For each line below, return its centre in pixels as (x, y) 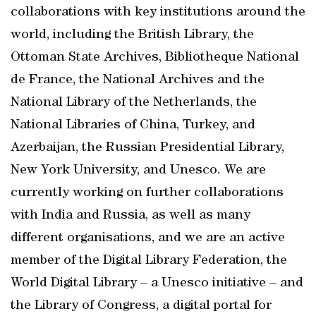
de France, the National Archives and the (138, 80)
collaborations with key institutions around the (158, 13)
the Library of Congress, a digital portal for (141, 306)
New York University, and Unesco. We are (138, 171)
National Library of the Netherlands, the (134, 103)
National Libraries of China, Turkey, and (133, 126)
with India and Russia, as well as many (130, 216)
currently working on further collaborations (147, 193)
